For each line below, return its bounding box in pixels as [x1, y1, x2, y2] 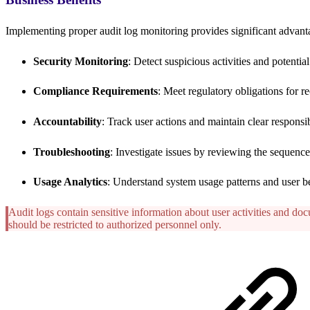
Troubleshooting [33, 145, 110, 158]
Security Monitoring [33, 55, 128, 67]
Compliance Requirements [33, 85, 158, 98]
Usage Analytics [33, 176, 107, 188]
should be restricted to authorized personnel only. [8, 218, 221, 230]
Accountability [33, 116, 102, 128]
